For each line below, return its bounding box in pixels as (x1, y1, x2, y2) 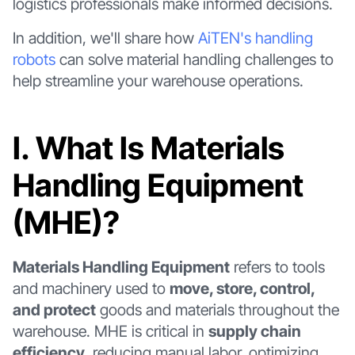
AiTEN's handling (197, 29, 313, 48)
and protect (12, 300, 96, 319)
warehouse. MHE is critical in (12, 321, 208, 341)
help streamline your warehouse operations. (12, 71, 303, 91)
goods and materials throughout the (95, 300, 339, 319)
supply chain (208, 321, 301, 341)
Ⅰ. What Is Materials (12, 129, 284, 167)
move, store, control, (169, 278, 315, 298)
